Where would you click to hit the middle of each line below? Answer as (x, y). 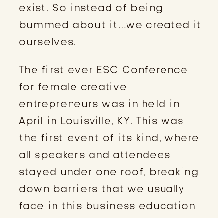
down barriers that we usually (102, 189)
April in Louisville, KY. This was (101, 120)
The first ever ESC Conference (104, 69)
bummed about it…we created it (110, 25)
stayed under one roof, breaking (109, 172)
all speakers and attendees (95, 154)
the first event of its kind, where (109, 137)
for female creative (73, 86)
